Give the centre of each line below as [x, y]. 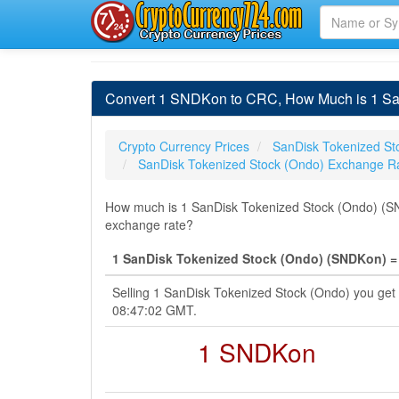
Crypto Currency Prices [184, 146]
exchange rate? [149, 224]
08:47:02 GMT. [155, 310]
